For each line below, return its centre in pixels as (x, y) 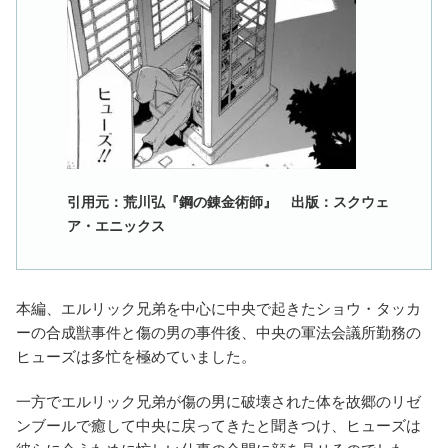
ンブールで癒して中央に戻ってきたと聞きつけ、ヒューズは (218, 425)
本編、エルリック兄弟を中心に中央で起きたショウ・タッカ (218, 308)
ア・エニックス (116, 225)
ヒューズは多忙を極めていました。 (136, 356)
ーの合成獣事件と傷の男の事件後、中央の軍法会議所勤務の (218, 332)
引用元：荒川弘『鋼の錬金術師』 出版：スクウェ (228, 201)
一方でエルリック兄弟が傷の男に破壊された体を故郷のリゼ (218, 401)
